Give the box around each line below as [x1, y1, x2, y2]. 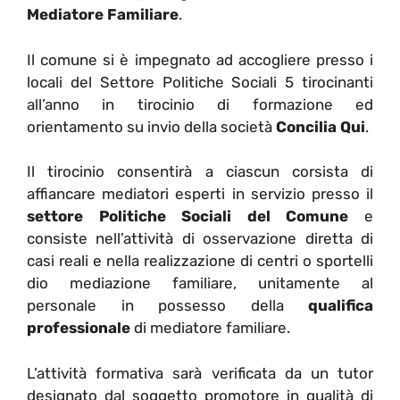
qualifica [308, 296, 373, 315]
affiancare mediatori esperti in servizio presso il [27, 185, 373, 204]
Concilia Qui [276, 117, 365, 136]
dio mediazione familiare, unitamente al [27, 274, 373, 293]
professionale [27, 319, 130, 337]
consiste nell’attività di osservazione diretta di [27, 229, 373, 248]
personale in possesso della [27, 296, 308, 315]
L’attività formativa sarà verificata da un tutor [27, 363, 373, 382]
